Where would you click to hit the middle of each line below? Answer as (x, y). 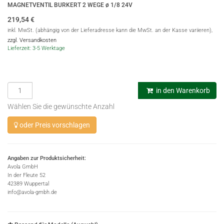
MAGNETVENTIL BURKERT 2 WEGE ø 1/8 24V (70, 5)
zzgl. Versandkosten (32, 40)
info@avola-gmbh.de (32, 192)
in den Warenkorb (182, 90)
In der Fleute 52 (26, 175)
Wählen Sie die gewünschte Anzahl (61, 106)
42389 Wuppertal (28, 184)
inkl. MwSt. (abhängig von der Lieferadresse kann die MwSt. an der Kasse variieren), (110, 30)
